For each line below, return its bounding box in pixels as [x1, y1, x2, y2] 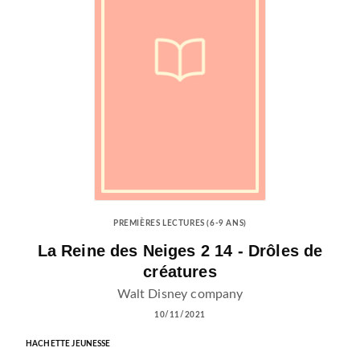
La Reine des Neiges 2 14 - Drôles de [37, 241, 323, 260]
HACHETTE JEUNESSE [26, 339, 111, 348]
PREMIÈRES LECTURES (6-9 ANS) [113, 219, 247, 228]
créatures [143, 262, 217, 280]
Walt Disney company [117, 287, 243, 301]
